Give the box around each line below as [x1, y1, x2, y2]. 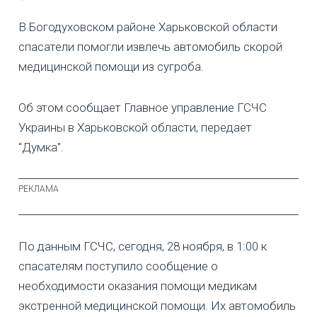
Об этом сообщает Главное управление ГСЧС [18, 100, 267, 115]
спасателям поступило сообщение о [18, 258, 218, 273]
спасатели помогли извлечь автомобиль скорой [18, 39, 282, 54]
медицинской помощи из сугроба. [18, 59, 204, 74]
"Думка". [18, 139, 64, 154]
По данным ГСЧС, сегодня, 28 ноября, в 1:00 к [18, 238, 267, 253]
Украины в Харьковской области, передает [18, 120, 252, 134]
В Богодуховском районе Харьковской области [18, 19, 277, 34]
